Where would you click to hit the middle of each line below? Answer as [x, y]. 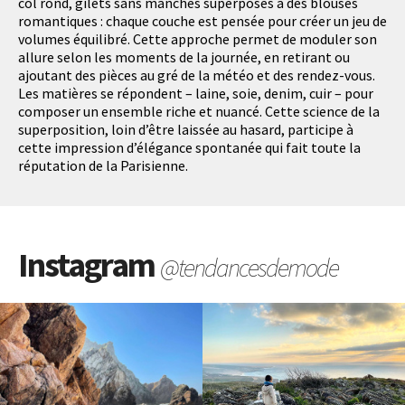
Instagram [89, 264]
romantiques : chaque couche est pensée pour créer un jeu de [202, 20]
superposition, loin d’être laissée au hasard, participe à [186, 129]
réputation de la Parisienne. [103, 165]
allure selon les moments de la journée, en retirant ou [184, 57]
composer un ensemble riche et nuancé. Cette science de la [199, 111]
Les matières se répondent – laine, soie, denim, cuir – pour [196, 93]
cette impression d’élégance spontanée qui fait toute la [189, 147]
